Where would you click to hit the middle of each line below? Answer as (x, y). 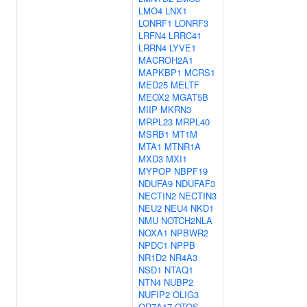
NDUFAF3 (195, 183)
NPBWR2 (189, 233)
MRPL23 (156, 122)
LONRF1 (155, 23)
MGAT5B (190, 97)
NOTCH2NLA (187, 220)
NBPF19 (191, 171)
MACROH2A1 (166, 60)
